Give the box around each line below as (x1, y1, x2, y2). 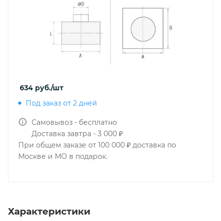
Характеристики (8, 205, 90, 217)
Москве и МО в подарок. (18, 152, 108, 161)
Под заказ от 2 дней (26, 99, 97, 108)
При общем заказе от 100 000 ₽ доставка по (18, 141, 176, 149)
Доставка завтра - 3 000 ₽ (32, 129, 123, 138)
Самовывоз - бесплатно (32, 118, 117, 127)
